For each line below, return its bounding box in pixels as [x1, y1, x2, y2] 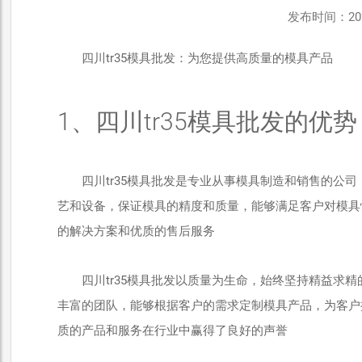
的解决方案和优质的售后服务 [57, 224, 215, 238]
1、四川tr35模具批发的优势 [57, 107, 357, 136]
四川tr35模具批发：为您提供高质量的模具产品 [81, 51, 333, 65]
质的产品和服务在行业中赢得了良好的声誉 [57, 323, 288, 338]
